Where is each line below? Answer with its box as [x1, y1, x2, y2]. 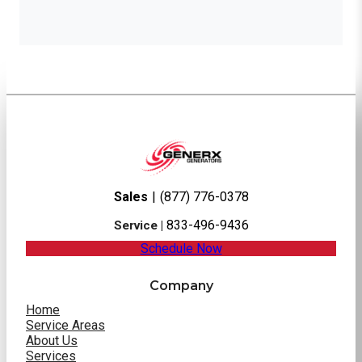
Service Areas [26, 317, 105, 333]
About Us [26, 332, 78, 348]
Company [149, 278, 213, 294]
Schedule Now [140, 241, 222, 257]
